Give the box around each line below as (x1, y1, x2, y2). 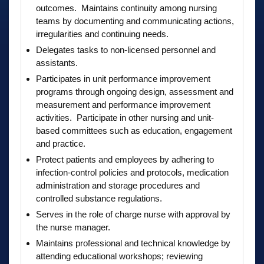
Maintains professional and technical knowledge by (36, 237, 230, 248)
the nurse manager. (36, 222, 110, 232)
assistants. (36, 57, 78, 68)
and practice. (36, 138, 85, 148)
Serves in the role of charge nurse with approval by (36, 209, 230, 219)
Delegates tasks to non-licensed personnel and (36, 44, 216, 55)
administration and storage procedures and (36, 180, 200, 190)
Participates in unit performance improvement (36, 73, 210, 84)
